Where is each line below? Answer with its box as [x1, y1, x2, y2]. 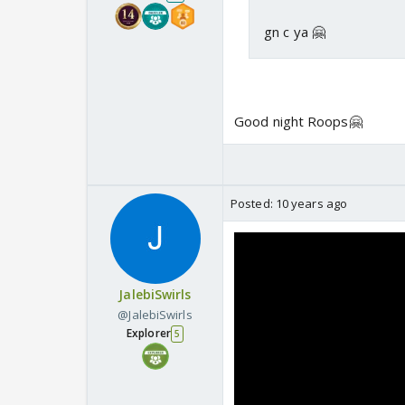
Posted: [231, 195, 276, 212]
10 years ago [275, 195, 348, 212]
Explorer [127, 325, 171, 342]
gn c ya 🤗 [264, 23, 325, 42]
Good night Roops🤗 [234, 112, 363, 131]
